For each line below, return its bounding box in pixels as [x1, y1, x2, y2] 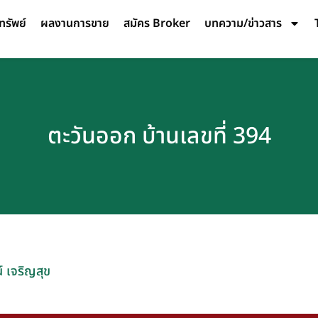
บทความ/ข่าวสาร [204, 15, 282, 32]
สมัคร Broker [124, 15, 190, 32]
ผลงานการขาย [40, 15, 109, 32]
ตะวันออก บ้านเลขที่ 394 [47, 119, 271, 153]
